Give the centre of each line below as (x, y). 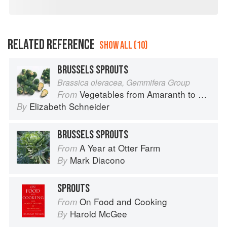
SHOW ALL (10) (123, 45)
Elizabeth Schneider (69, 106)
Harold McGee (99, 213)
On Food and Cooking (123, 201)
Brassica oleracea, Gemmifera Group (124, 82)
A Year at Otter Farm (120, 147)
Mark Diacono (98, 160)
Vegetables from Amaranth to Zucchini (139, 94)
